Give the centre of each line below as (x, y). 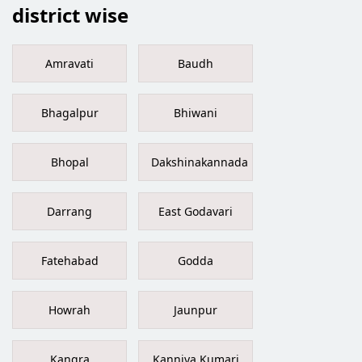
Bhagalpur (69, 112)
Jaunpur (196, 309)
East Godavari (196, 211)
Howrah (69, 309)
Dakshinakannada (200, 162)
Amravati (69, 63)
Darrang (69, 211)
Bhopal (69, 162)
